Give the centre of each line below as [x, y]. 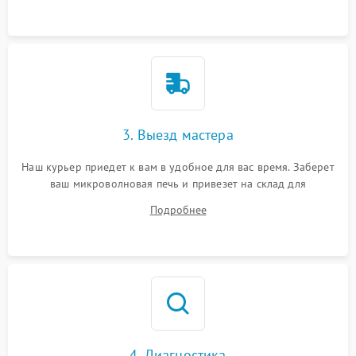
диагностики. [178, 200]
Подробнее [178, 210]
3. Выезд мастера [178, 135]
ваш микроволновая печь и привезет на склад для [178, 184]
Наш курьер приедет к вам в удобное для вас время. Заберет [178, 167]
